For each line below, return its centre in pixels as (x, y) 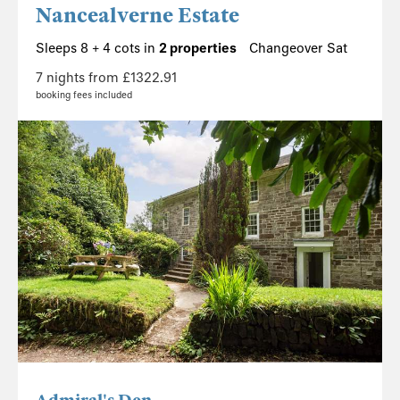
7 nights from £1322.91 (106, 77)
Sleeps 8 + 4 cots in (97, 48)
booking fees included (84, 95)
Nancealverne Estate (137, 15)
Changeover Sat (298, 48)
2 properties (198, 48)
